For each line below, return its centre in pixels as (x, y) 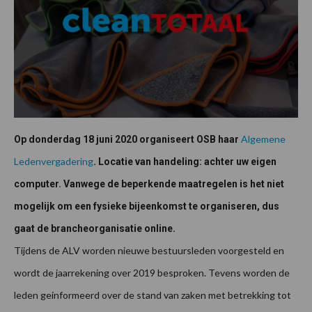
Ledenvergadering (54, 162)
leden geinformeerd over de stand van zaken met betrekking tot (153, 295)
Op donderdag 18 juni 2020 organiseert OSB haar (127, 140)
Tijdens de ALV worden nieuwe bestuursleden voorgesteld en (149, 251)
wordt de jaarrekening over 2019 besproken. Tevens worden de (152, 273)
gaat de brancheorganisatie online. (95, 229)
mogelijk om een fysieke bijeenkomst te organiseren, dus (147, 206)
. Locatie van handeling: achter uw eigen (185, 162)
